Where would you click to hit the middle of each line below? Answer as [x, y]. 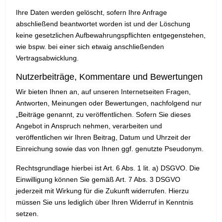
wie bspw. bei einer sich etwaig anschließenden [90, 47]
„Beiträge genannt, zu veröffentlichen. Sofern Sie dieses [103, 115]
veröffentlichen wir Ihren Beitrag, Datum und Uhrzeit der [103, 138]
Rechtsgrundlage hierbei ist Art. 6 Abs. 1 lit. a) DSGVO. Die [108, 168]
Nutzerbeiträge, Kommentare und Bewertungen [109, 77]
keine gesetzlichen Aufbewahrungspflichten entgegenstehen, [111, 35]
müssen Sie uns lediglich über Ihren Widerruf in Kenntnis [105, 202]
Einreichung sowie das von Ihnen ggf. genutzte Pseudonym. [110, 149]
